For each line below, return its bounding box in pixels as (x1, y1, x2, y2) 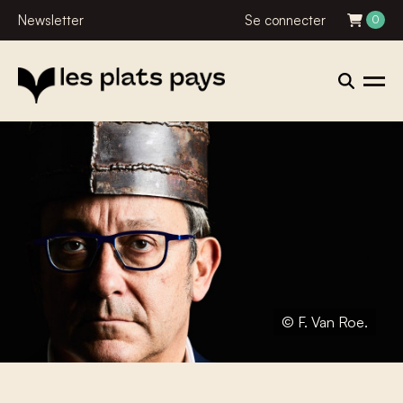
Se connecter (245, 12, 327, 29)
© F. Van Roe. (282, 313, 368, 331)
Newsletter (18, 12, 84, 29)
